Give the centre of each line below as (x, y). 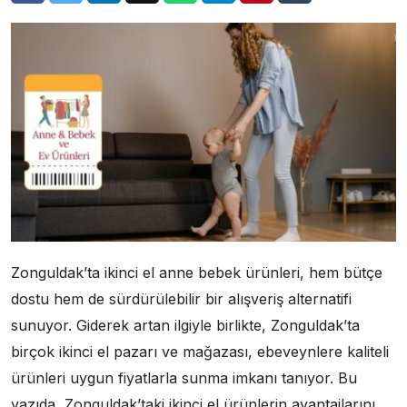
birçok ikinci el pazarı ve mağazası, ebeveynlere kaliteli (200, 351)
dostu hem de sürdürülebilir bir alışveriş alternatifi (181, 298)
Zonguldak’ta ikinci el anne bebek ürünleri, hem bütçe (197, 272)
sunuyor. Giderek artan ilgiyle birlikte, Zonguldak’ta (185, 325)
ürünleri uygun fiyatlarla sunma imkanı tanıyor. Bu (184, 377)
